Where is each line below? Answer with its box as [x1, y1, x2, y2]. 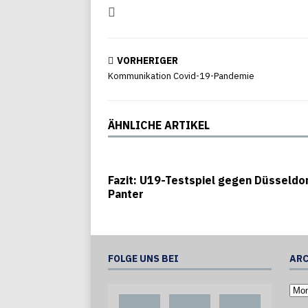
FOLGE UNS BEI [108, 252, 179, 265]
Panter [108, 187, 144, 201]
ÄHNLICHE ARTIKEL [108, 118, 210, 132]
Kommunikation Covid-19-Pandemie [108, 70, 254, 82]
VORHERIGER [117, 54, 178, 67]
